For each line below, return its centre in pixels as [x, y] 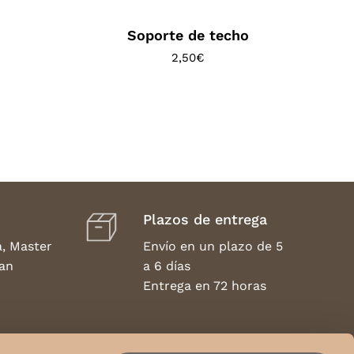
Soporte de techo [188, 35]
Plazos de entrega [205, 219]
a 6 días [166, 265]
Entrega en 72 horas [204, 285]
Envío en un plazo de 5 [213, 246]
